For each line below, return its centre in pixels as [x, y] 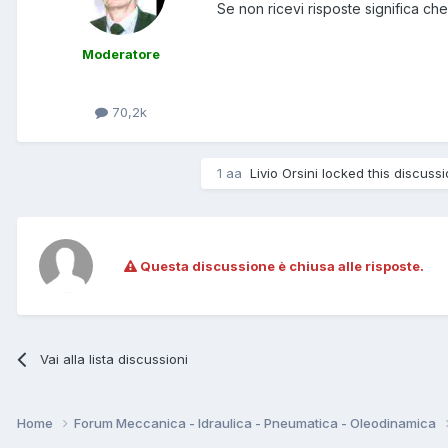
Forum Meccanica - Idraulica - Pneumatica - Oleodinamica [256, 422]
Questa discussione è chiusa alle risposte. [280, 265]
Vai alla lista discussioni [114, 358]
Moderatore [121, 53]
